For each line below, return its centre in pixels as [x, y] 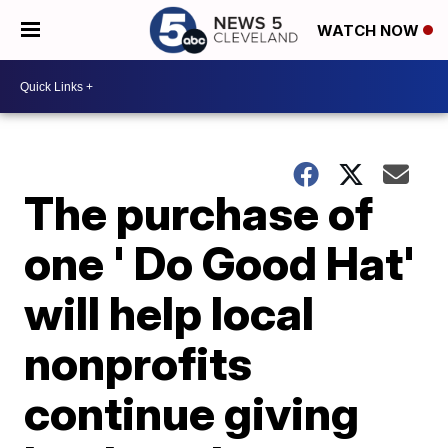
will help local [169, 313]
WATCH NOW [370, 31]
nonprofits [138, 363]
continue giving [192, 413]
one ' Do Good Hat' [220, 263]
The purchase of [199, 213]
